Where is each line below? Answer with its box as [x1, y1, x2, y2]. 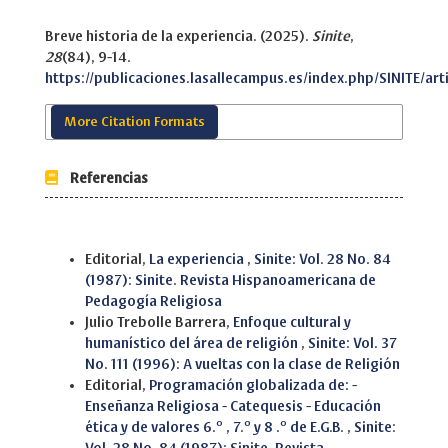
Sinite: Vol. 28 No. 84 [254, 251, 391, 267]
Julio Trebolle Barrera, [85, 314, 233, 330]
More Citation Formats [64, 114, 205, 129]
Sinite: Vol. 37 [308, 335, 397, 351]
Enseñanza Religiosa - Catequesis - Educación [85, 398, 381, 414]
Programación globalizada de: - [149, 377, 357, 393]
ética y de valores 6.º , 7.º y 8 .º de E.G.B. [85, 419, 347, 435]
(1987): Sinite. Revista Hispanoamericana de [85, 272, 376, 288]
